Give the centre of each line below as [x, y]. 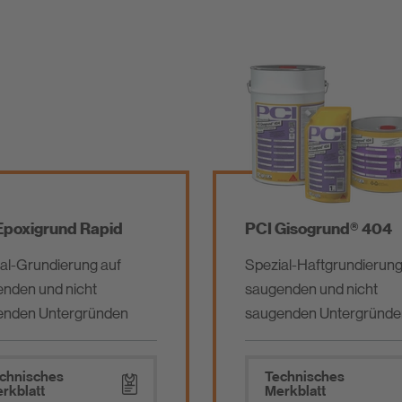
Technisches [305, 377]
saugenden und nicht [311, 289]
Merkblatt [295, 391]
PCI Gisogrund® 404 [319, 229]
